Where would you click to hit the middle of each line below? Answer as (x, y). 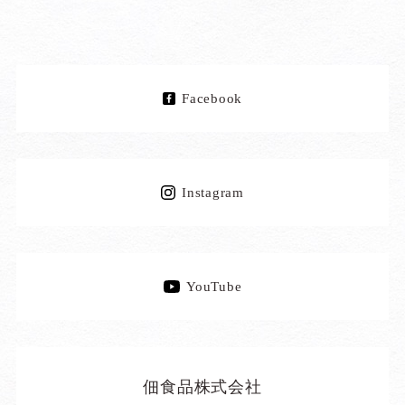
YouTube (214, 287)
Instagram (213, 193)
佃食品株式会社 (202, 387)
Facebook (212, 99)
